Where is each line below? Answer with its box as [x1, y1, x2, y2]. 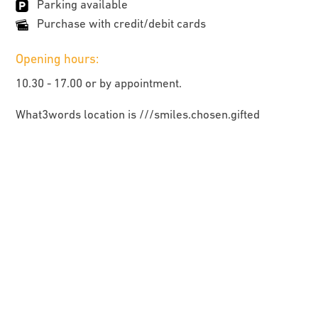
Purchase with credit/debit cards [37, 16, 207, 31]
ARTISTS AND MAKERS [103, 233, 215, 246]
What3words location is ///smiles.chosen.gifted [16, 106, 261, 121]
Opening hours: [16, 50, 99, 66]
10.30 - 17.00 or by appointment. [16, 75, 182, 90]
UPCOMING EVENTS [111, 265, 207, 278]
